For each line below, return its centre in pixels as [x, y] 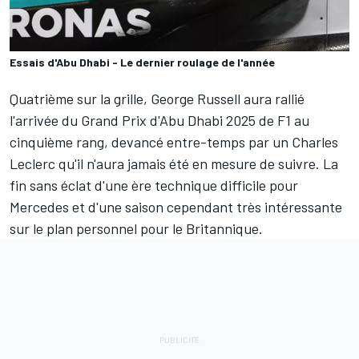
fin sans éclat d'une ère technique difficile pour [154, 186]
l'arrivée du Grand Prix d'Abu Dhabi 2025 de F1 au [159, 121]
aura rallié [272, 99]
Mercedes [39, 207]
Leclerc [32, 164]
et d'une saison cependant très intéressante [206, 207]
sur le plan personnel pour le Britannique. [136, 229]
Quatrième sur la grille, [80, 99]
